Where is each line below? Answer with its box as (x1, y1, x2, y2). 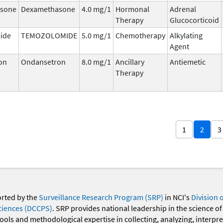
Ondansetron (21, 56, 66, 67)
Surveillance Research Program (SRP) (38, 192, 163, 203)
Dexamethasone (21, 3, 75, 14)
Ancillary (115, 56, 144, 67)
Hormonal (115, 3, 149, 14)
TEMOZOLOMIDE (21, 30, 77, 40)
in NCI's (163, 192, 191, 203)
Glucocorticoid (170, 14, 219, 25)
